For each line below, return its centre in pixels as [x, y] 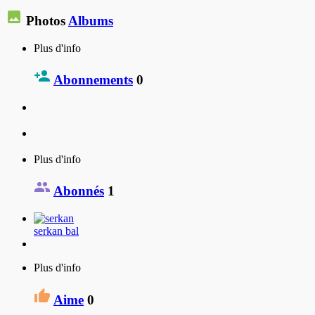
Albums [91, 21]
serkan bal [56, 231]
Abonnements [93, 80]
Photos [45, 21]
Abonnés [79, 191]
